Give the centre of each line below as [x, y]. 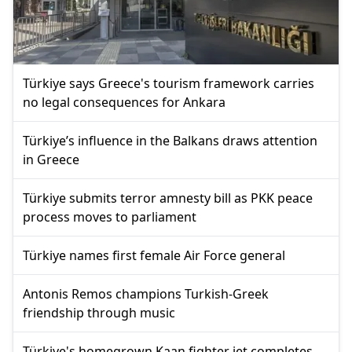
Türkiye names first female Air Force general [154, 255]
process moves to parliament [110, 216]
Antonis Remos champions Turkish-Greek [146, 293]
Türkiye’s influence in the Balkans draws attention [170, 140]
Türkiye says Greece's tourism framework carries [169, 83]
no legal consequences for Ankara [124, 102]
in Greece [51, 159]
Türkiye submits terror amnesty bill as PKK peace [168, 198]
